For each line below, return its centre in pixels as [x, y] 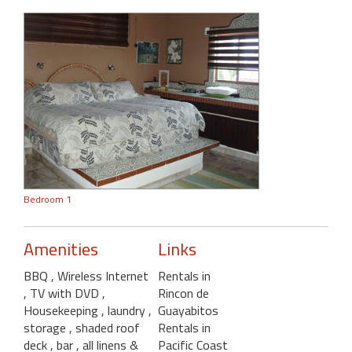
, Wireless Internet [100, 275]
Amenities [61, 249]
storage [46, 327]
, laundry [125, 310]
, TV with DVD [63, 293]
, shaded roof [104, 327]
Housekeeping [62, 310]
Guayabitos [188, 310]
